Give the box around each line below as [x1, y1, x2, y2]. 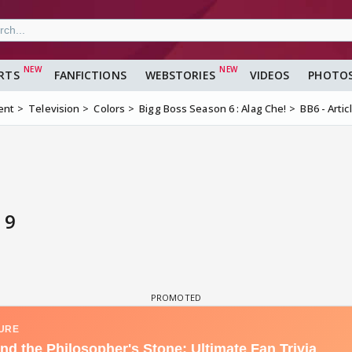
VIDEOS [249, 68, 290, 83]
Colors [93, 101, 126, 116]
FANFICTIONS [53, 68, 126, 83]
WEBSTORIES [145, 68, 215, 83]
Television [28, 101, 80, 116]
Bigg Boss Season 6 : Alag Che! [139, 101, 287, 116]
